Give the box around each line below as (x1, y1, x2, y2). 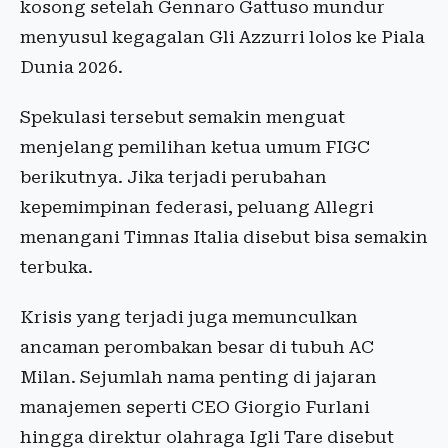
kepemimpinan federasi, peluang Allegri (20, 197, 374, 218)
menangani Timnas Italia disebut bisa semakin (20, 227, 428, 248)
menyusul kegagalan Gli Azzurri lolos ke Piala (20, 27, 425, 48)
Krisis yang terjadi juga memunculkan (20, 307, 358, 328)
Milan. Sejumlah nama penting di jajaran (20, 367, 377, 388)
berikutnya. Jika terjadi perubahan (20, 167, 327, 188)
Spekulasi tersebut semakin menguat (20, 107, 345, 128)
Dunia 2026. (20, 57, 123, 78)
